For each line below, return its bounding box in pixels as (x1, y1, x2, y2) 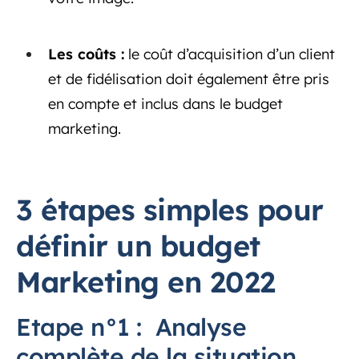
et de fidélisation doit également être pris (48, 69, 329, 88)
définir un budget (16, 227, 260, 264)
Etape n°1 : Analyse (16, 311, 246, 342)
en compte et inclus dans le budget (48, 94, 283, 113)
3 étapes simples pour (16, 191, 324, 228)
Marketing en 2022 (16, 263, 276, 300)
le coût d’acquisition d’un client (124, 44, 335, 63)
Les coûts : (48, 44, 124, 63)
